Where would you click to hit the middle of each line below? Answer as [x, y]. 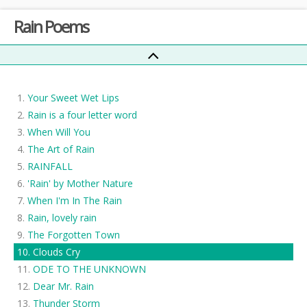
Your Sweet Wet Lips [73, 98]
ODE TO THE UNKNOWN [89, 269]
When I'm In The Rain [75, 200]
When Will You [59, 132]
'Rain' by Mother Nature [80, 183]
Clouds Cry [57, 252]
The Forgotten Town [74, 235]
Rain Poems [51, 26]
